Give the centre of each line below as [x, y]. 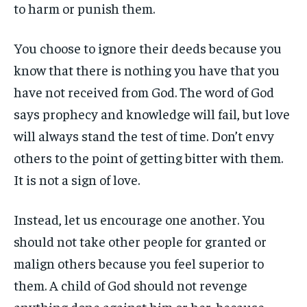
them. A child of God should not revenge [131, 285]
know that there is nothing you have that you [147, 70]
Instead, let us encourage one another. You [139, 219]
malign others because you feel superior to [139, 263]
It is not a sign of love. [77, 179]
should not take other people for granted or [140, 241]
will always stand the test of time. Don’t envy [144, 135]
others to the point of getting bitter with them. [148, 157]
